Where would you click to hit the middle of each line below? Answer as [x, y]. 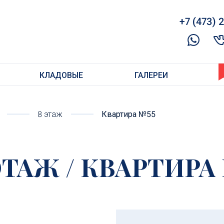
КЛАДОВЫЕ [61, 75]
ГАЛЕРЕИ [151, 75]
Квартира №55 [128, 114]
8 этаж [50, 114]
